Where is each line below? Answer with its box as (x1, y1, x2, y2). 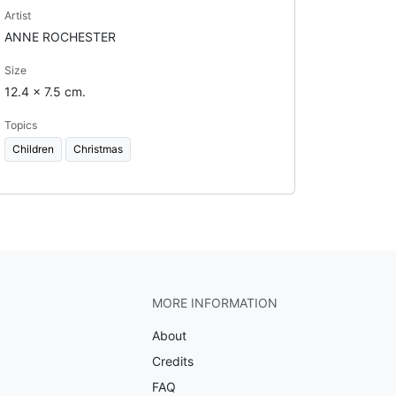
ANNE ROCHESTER (4, 28, 116, 44)
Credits (151, 354, 194, 369)
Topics (4, 118, 37, 132)
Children (11, 141, 54, 156)
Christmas (72, 141, 123, 156)
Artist (4, 8, 31, 22)
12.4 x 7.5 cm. (4, 83, 86, 99)
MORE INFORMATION (151, 295, 278, 310)
